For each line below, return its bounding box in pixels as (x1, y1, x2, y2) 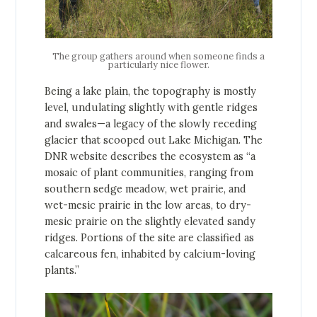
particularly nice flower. (108, 58, 209, 71)
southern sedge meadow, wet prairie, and (45, 182, 247, 195)
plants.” (45, 263, 80, 277)
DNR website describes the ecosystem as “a (45, 149, 256, 163)
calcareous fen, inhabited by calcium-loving (45, 247, 256, 260)
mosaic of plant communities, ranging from (45, 166, 254, 179)
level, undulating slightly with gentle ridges (45, 100, 258, 114)
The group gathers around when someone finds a (52, 50, 265, 62)
